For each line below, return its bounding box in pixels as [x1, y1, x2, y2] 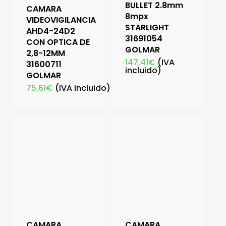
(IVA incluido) [54, 82, 110, 94]
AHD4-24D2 [26, 25, 75, 37]
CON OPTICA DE [26, 36, 90, 48]
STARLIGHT [125, 21, 169, 33]
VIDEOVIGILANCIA [26, 14, 96, 26]
